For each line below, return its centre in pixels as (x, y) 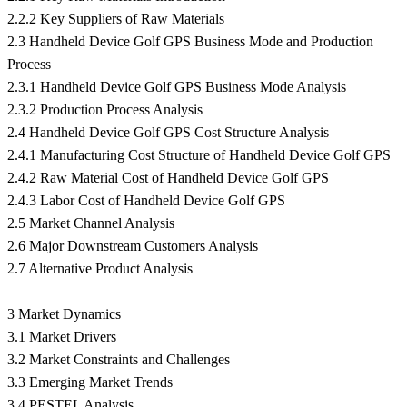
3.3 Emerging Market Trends (90, 382)
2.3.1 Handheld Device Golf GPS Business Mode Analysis (177, 87)
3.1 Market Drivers (62, 337)
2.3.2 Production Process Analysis (105, 110)
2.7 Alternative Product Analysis (100, 269)
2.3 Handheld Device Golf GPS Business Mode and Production (190, 42)
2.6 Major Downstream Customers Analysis (133, 246)
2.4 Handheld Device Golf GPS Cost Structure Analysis (168, 133)
